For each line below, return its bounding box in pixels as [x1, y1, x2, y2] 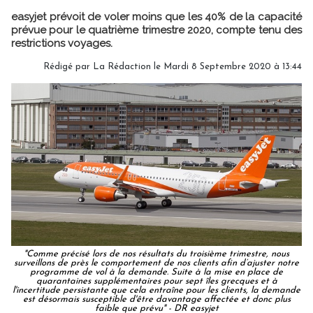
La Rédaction [93, 61, 151, 71]
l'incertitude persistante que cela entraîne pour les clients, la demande [13, 286, 300, 296]
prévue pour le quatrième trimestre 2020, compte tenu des [11, 23, 302, 36]
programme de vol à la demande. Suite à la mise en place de [30, 268, 283, 277]
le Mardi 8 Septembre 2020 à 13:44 [151, 61, 302, 71]
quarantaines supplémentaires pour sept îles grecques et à [36, 277, 277, 286]
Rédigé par [43, 61, 93, 71]
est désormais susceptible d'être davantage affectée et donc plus [22, 295, 291, 305]
